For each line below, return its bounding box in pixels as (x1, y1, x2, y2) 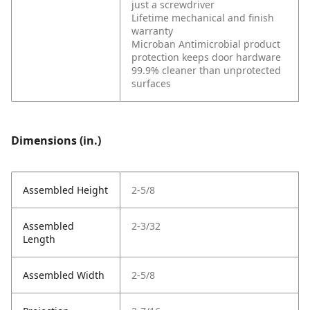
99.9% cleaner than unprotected (131, 64, 281, 77)
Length (23, 232, 55, 246)
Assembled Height (23, 183, 108, 197)
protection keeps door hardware (131, 51, 281, 64)
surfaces (131, 77, 171, 91)
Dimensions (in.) (11, 133, 101, 149)
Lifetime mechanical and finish (131, 11, 274, 25)
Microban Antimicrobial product (131, 37, 280, 51)
